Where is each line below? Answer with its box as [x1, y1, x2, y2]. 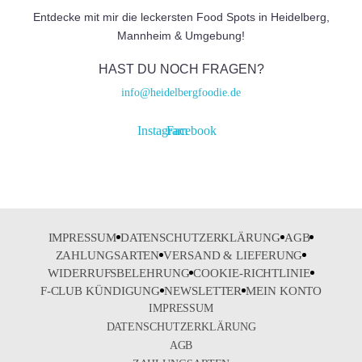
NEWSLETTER [164, 284, 242, 297]
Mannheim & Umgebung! [117, 28, 245, 42]
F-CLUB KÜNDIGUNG [40, 284, 161, 297]
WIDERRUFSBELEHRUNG [48, 266, 190, 280]
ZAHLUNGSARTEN [55, 248, 160, 262]
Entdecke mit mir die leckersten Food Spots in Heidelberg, [32, 10, 330, 23]
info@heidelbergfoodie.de [121, 86, 241, 99]
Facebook [166, 123, 217, 137]
